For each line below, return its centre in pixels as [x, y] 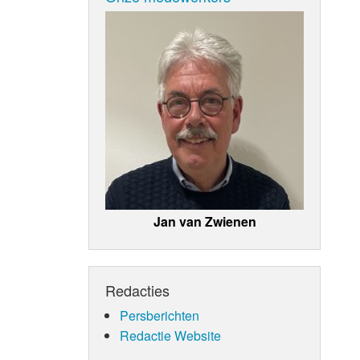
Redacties [138, 290]
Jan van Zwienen [205, 221]
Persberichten [159, 315]
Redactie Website [170, 335]
